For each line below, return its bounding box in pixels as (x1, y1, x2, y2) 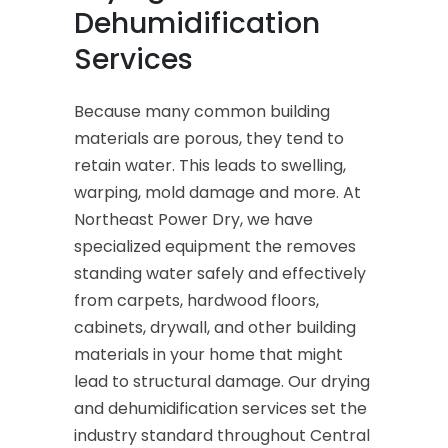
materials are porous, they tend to (74, 126, 344, 150)
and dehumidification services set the (74, 396, 367, 420)
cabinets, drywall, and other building (74, 315, 356, 339)
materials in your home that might (74, 342, 343, 366)
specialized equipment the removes (74, 234, 356, 258)
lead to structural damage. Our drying (74, 369, 370, 393)
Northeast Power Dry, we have (74, 207, 313, 231)
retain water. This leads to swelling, (74, 153, 346, 177)
